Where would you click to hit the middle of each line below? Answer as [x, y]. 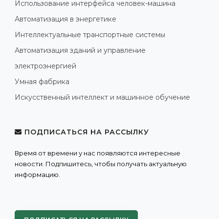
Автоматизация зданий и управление [80, 50]
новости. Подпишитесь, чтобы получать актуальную [101, 164]
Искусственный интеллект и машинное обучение [102, 97]
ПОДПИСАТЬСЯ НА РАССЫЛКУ [86, 132]
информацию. [37, 174]
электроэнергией [45, 66]
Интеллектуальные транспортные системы [90, 34]
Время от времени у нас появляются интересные [98, 153]
